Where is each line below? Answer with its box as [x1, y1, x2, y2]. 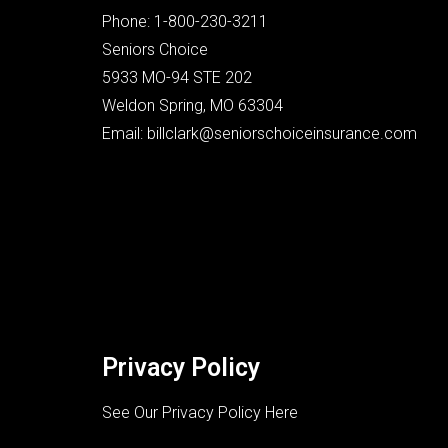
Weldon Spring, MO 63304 [102, 96, 283, 115]
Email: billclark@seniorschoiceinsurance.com [102, 124, 417, 143]
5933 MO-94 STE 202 [102, 68, 252, 87]
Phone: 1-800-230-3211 [102, 12, 268, 31]
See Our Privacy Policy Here [102, 403, 298, 422]
